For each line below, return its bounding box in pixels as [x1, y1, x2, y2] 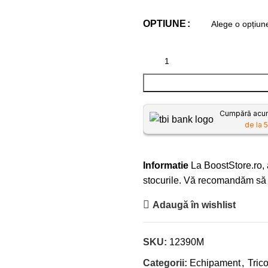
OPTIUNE [143, 19, 186, 29]
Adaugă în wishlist [153, 199, 236, 210]
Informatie [143, 160, 188, 170]
